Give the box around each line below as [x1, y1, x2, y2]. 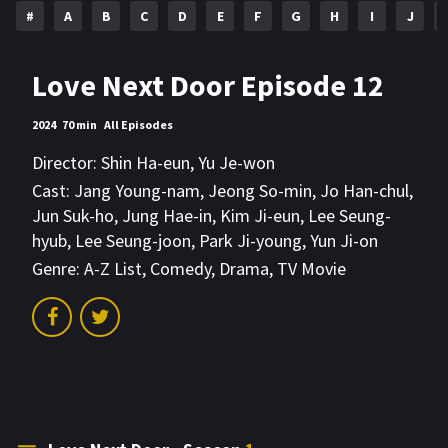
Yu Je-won [198, 151, 275, 174]
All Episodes [103, 117, 173, 132]
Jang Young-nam [74, 179, 200, 203]
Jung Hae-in [122, 204, 212, 228]
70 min [62, 117, 98, 132]
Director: [32, 151, 97, 174]
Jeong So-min [208, 179, 312, 203]
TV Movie [277, 257, 346, 281]
